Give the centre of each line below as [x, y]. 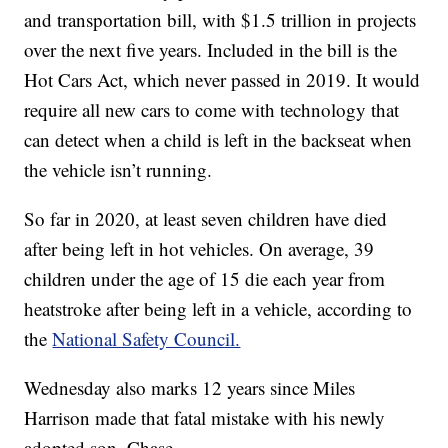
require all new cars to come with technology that [212, 109]
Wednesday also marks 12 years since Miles [190, 387]
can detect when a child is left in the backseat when [218, 139]
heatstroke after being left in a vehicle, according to [218, 308]
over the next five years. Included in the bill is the [211, 49]
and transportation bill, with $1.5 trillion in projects [220, 19]
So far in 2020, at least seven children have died [206, 218]
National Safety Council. [146, 338]
